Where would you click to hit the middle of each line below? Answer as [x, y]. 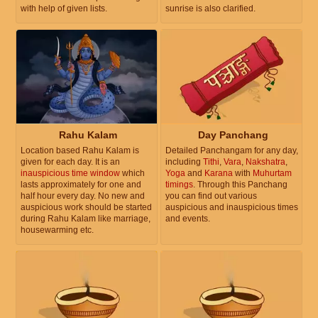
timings [179, 184]
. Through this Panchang [240, 184]
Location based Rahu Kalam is [80, 150]
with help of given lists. [64, 9]
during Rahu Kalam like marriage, [86, 218]
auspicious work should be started [86, 207]
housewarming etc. [57, 230]
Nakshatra [265, 161]
